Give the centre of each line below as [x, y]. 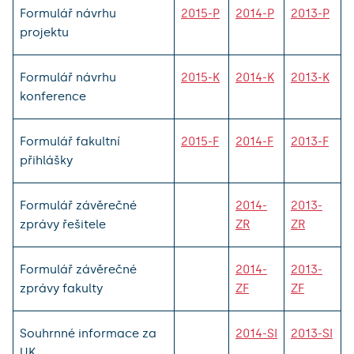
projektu [44, 32]
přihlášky [46, 160]
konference [53, 96]
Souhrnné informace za [88, 333]
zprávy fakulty [61, 288]
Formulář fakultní [70, 141]
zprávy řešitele [63, 224]
